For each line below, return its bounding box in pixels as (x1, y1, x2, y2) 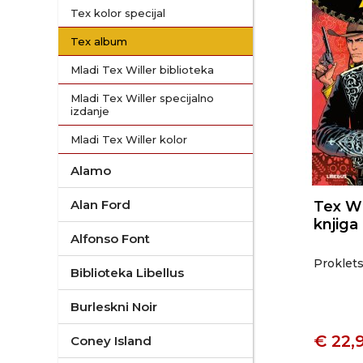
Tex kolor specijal (70, 6, 165, 19)
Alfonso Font (70, 231, 150, 246)
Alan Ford (70, 197, 130, 212)
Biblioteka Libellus (70, 265, 184, 280)
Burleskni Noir (70, 299, 157, 314)
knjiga (314, 216, 358, 233)
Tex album (70, 35, 127, 48)
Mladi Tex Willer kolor (70, 133, 187, 146)
